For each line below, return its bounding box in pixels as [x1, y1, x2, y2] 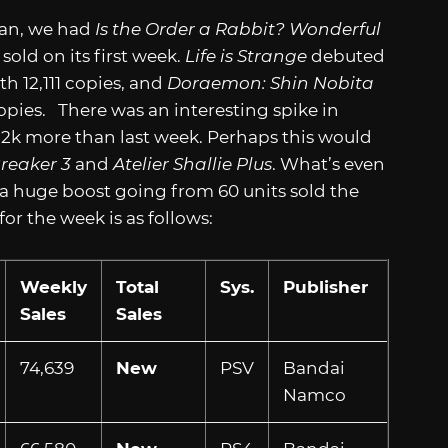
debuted [311, 46, 385, 67]
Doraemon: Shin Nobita [167, 73, 374, 94]
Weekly [19, 277, 87, 298]
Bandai [282, 358, 345, 379]
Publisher [282, 277, 368, 298]
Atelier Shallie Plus [113, 154, 272, 175]
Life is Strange [185, 46, 311, 67]
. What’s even [272, 154, 385, 175]
